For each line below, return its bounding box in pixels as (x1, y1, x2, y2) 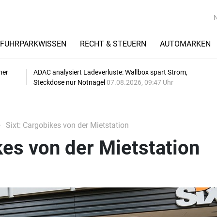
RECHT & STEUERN (80, 39, 146, 48)
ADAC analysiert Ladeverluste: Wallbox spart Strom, (33, 68, 187, 76)
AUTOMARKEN (160, 39, 211, 48)
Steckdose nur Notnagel (33, 78, 107, 86)
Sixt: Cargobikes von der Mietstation (3, 121, 129, 130)
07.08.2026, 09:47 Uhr (107, 78, 173, 86)
